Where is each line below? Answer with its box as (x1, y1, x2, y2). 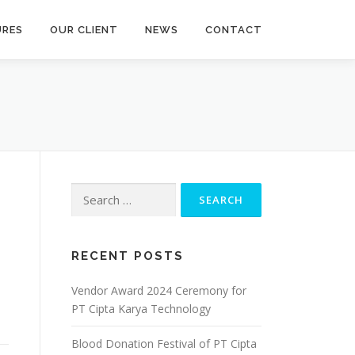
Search (71, 184, 105, 199)
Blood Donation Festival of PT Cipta (71, 336, 257, 351)
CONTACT (205, 24, 262, 36)
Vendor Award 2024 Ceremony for (71, 283, 246, 298)
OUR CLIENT (50, 24, 118, 36)
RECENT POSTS (71, 249, 184, 263)
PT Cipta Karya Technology (71, 301, 211, 316)
